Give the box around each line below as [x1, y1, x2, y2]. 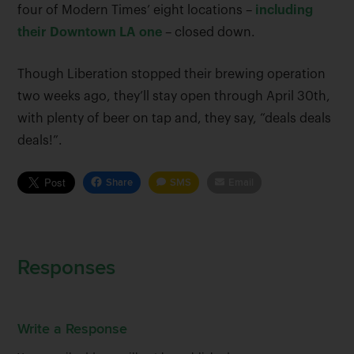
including [255, 3, 314, 17]
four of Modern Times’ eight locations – [17, 3, 256, 17]
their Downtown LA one [17, 25, 163, 39]
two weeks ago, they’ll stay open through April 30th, [17, 89, 331, 103]
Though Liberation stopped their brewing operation [17, 67, 326, 81]
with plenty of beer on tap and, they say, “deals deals [17, 111, 332, 125]
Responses [17, 254, 116, 281]
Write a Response [17, 319, 128, 337]
